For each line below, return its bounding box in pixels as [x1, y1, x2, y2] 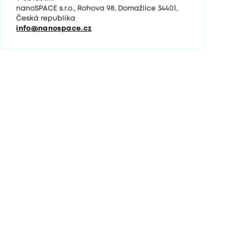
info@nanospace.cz [16, 25, 92, 32]
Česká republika [16, 15, 76, 22]
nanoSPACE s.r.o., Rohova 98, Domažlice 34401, [16, 5, 178, 12]
